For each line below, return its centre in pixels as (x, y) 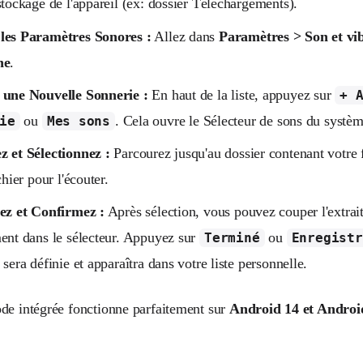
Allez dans (185, 36)
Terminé (232, 237)
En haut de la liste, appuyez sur (241, 94)
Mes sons (78, 121)
